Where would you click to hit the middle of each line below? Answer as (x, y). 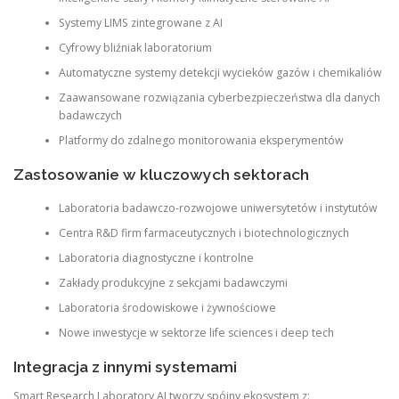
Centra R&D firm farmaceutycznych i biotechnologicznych (204, 233)
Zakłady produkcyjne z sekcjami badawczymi (173, 283)
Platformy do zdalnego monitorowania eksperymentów (201, 141)
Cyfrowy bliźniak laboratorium (135, 48)
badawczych (90, 116)
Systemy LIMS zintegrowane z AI (140, 23)
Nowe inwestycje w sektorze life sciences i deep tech (196, 333)
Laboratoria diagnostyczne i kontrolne (156, 258)
